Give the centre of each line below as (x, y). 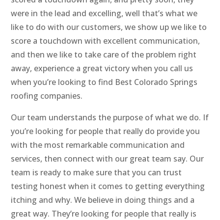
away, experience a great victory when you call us (102, 69)
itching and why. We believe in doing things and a (103, 200)
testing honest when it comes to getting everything (108, 186)
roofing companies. (47, 96)
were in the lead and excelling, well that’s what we (104, 14)
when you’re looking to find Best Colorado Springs (104, 82)
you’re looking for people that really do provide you (106, 131)
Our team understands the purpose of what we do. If (110, 118)
